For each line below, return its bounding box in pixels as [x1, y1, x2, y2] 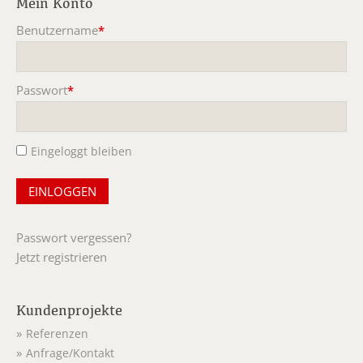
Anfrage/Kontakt [26, 346, 114, 361]
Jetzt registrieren [16, 249, 107, 266]
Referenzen [26, 327, 88, 342]
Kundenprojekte [16, 301, 122, 319]
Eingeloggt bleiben [31, 143, 132, 160]
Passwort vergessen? [16, 229, 131, 246]
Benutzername [16, 22, 98, 39]
